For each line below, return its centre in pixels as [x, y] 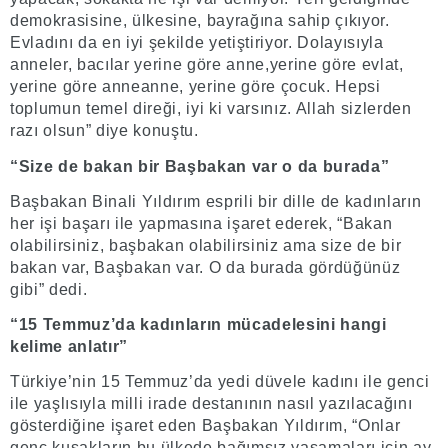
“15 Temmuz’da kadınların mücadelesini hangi [198, 324]
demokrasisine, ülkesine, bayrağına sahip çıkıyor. [200, 20]
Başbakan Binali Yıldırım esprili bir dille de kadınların [216, 201]
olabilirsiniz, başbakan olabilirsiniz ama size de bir [206, 245]
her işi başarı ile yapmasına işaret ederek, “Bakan [201, 223]
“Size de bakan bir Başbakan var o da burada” [200, 166]
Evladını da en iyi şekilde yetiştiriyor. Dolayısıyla [197, 42]
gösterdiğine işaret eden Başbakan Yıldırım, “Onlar [205, 425]
